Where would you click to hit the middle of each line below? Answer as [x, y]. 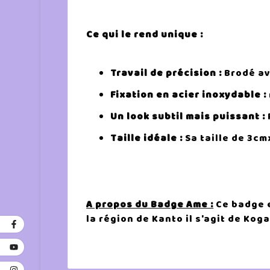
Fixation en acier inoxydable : [189, 94]
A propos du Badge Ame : [150, 205]
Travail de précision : [166, 73]
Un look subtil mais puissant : [188, 116]
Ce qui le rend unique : [145, 35]
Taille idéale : [147, 138]
